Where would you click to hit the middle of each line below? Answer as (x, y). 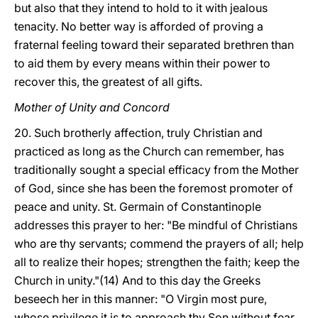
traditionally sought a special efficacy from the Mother (157, 170)
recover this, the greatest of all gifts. (108, 82)
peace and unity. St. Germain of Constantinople (138, 207)
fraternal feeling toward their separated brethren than (154, 45)
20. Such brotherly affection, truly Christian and (138, 133)
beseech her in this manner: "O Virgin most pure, (141, 299)
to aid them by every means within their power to (142, 63)
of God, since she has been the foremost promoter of (154, 188)
